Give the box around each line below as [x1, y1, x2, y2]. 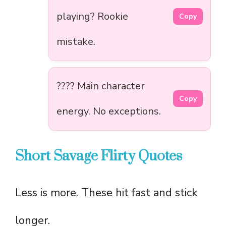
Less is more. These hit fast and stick [15, 185, 197, 200]
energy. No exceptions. [56, 104, 161, 118]
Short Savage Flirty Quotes [15, 147, 185, 165]
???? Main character [56, 79, 145, 93]
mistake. [56, 34, 95, 48]
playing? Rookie [56, 9, 128, 23]
